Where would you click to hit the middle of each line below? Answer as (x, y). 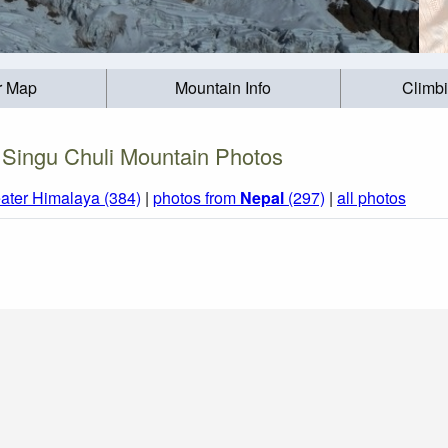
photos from (196, 198)
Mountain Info (223, 88)
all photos (371, 198)
